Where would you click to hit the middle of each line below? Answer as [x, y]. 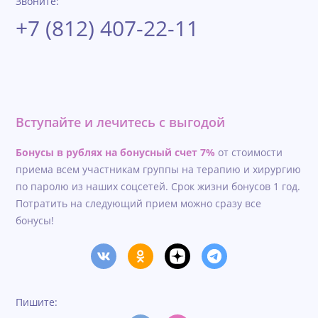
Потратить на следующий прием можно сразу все [139, 204]
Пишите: [37, 302]
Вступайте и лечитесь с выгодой [121, 122]
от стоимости [249, 153]
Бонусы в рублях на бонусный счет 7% [116, 153]
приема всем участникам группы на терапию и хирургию [159, 170]
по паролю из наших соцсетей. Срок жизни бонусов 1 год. [158, 187]
